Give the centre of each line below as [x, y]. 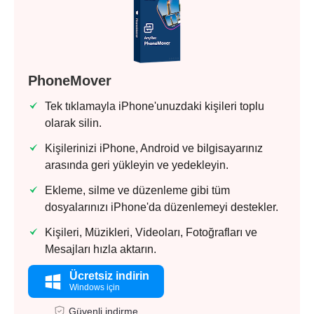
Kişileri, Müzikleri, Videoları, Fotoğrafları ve [151, 233]
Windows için [95, 288]
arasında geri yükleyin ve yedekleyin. [137, 165]
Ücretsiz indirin [109, 276]
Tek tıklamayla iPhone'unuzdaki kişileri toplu [155, 107]
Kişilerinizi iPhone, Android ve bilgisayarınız [154, 149]
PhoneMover [70, 81]
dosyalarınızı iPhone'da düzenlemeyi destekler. [162, 207]
